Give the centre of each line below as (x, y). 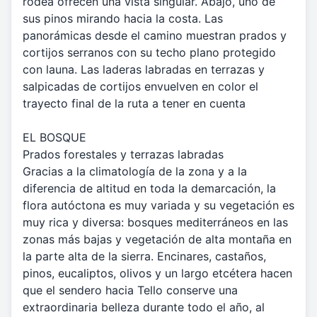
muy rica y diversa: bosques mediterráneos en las (155, 223)
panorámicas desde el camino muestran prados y (155, 36)
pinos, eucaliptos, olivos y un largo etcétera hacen (157, 273)
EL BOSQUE (54, 138)
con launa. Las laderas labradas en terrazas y (144, 70)
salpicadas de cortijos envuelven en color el (140, 87)
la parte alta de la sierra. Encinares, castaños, (144, 257)
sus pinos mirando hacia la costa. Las (123, 19)
